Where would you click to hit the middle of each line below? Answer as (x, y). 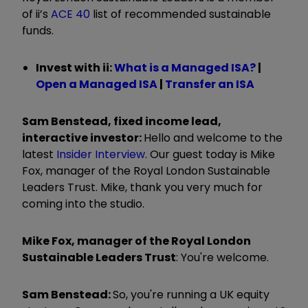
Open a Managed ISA (97, 84)
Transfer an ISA (210, 84)
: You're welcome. (222, 257)
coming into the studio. (83, 203)
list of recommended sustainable (180, 14)
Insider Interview (101, 154)
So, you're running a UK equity (191, 294)
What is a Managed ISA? (185, 67)
